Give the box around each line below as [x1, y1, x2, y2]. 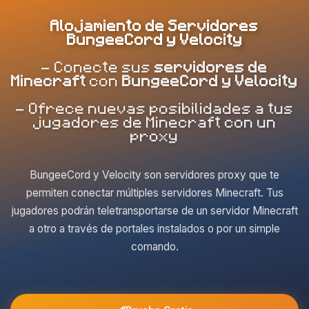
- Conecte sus [41, 58, 154, 74]
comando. [130, 239, 179, 253]
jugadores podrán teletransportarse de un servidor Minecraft [11, 203, 298, 217]
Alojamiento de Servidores [50, 17, 259, 32]
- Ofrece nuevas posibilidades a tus [15, 99, 294, 115]
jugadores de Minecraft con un [32, 113, 277, 129]
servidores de [154, 58, 268, 74]
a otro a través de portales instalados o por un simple [29, 221, 280, 235]
